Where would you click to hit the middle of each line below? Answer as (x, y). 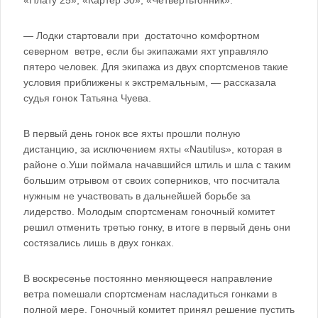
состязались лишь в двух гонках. (99, 243)
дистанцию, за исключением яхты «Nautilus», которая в (153, 149)
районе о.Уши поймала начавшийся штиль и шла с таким (157, 165)
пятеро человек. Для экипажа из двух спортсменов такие (156, 67)
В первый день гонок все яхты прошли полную (132, 133)
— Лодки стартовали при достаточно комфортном (142, 35)
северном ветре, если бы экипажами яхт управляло (146, 51)
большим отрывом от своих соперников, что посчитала (152, 180)
